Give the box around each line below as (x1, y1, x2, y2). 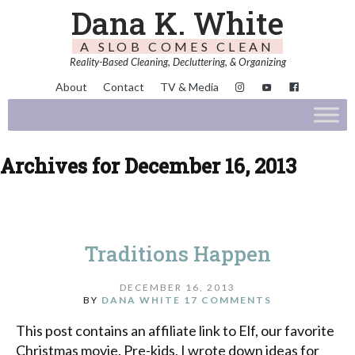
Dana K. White (71, 2, 284, 44)
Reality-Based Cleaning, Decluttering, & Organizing (69, 55, 286, 68)
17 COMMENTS (184, 293, 272, 306)
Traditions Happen (84, 240, 271, 268)
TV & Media (160, 80, 219, 94)
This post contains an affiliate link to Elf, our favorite (16, 321, 334, 339)
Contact (103, 80, 144, 94)
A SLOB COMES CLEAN (80, 39, 275, 54)
